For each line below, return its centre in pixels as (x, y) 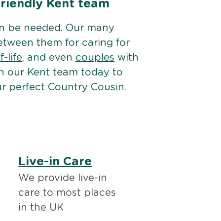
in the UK (41, 208)
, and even (49, 58)
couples (95, 58)
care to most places (67, 193)
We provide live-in (63, 178)
